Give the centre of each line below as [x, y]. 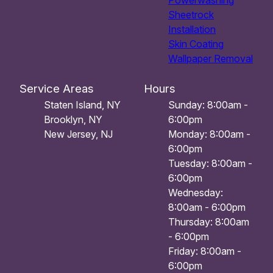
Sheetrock [191, 15]
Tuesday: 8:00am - [210, 164]
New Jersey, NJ [78, 134]
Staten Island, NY [82, 105]
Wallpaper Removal [211, 59]
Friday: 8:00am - [205, 251]
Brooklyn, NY [73, 120]
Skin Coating [196, 44]
